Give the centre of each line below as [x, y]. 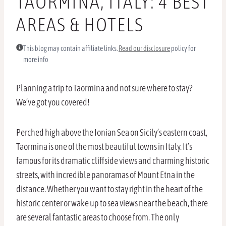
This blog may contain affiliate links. [71, 49]
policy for [183, 49]
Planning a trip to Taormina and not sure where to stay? [104, 88]
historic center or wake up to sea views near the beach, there [112, 203]
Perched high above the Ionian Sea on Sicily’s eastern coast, [112, 133]
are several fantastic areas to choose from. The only [98, 217]
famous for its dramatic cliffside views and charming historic [113, 161]
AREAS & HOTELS [80, 25]
